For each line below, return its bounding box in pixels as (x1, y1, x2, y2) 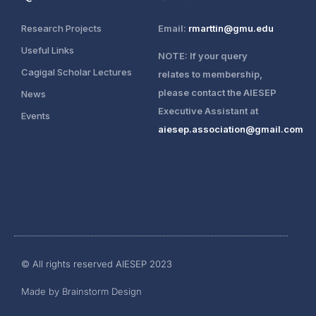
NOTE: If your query (157, 50, 248, 62)
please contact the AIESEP (157, 87, 276, 99)
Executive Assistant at (157, 105, 258, 117)
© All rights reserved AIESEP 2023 (21, 258, 172, 270)
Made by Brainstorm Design (21, 286, 142, 298)
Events (21, 110, 50, 122)
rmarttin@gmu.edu (188, 23, 274, 35)
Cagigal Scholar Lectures (21, 66, 132, 78)
